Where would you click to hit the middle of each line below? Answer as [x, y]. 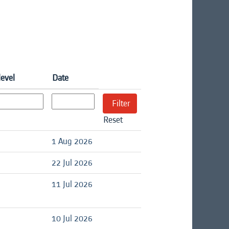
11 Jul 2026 [72, 184]
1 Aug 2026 [72, 141]
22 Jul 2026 [72, 163]
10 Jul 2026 [72, 218]
